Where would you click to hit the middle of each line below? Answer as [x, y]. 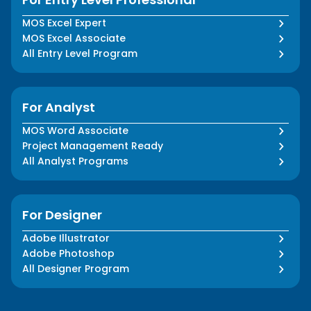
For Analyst [59, 108]
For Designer [62, 215]
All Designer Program [76, 269]
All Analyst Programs [75, 161]
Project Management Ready [93, 146]
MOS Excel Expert [64, 23]
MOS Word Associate [75, 131]
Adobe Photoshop [68, 254]
